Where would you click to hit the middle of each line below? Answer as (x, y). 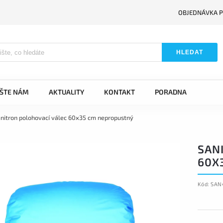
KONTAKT (119, 92)
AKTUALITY (66, 92)
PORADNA (171, 92)
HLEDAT (190, 52)
